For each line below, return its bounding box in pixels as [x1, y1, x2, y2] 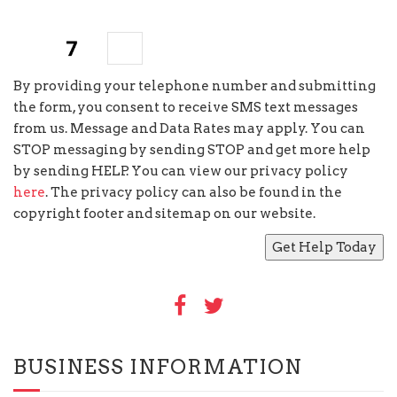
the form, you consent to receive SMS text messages [13, 99, 358, 116]
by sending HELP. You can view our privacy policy [13, 163, 348, 180]
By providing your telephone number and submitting [13, 78, 376, 95]
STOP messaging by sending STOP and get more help [13, 142, 370, 159]
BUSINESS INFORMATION [13, 354, 302, 379]
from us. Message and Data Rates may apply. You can [13, 121, 365, 137]
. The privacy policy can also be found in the [45, 184, 342, 201]
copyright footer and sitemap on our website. [13, 206, 315, 222]
